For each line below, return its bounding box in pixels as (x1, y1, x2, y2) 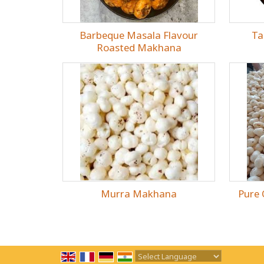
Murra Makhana (101, 187, 177, 200)
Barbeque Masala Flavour (80, 28, 199, 42)
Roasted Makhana (96, 41, 181, 54)
